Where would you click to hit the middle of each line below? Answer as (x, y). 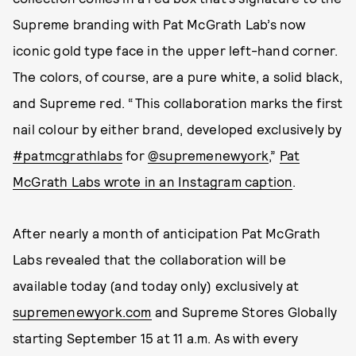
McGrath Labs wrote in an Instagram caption (153, 181)
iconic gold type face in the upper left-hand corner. (176, 50)
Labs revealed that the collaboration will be (149, 259)
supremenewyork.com (82, 311)
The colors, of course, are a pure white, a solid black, (178, 76)
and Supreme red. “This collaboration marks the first (178, 103)
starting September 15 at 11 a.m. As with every (156, 338)
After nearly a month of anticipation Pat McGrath (167, 233)
